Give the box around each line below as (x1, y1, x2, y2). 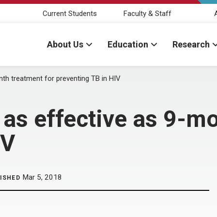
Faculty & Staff (123, 9, 171, 18)
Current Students (43, 9, 97, 18)
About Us (47, 39, 83, 49)
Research (172, 39, 210, 49)
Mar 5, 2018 (20, 173, 62, 182)
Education (108, 39, 148, 49)
